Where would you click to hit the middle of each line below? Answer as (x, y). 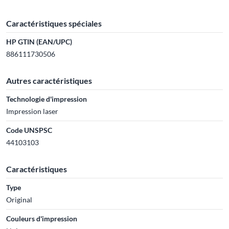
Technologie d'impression (47, 99)
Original (19, 200)
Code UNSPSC (29, 130)
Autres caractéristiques (49, 81)
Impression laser (32, 111)
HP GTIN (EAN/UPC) (39, 42)
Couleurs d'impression (42, 219)
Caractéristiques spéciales (54, 23)
